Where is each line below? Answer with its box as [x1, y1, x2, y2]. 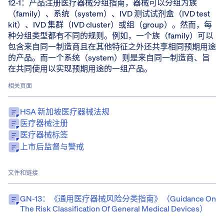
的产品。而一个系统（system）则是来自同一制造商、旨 [8, 51, 210, 63]
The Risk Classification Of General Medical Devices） [20, 203, 207, 214]
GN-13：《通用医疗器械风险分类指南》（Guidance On [20, 193, 216, 204]
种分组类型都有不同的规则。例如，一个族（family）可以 [8, 29, 213, 41]
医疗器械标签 [20, 129, 68, 140]
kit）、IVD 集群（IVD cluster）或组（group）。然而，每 [8, 18, 212, 30]
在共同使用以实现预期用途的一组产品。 [8, 62, 152, 74]
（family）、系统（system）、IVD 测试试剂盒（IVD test [8, 7, 210, 19]
